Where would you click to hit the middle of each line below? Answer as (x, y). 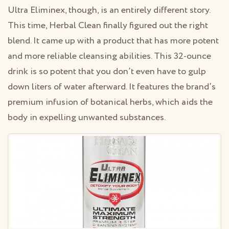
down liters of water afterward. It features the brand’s (112, 87)
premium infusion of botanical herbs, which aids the (110, 102)
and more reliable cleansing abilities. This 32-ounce (109, 56)
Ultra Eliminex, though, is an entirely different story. (109, 10)
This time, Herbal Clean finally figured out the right (108, 26)
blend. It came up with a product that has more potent (113, 41)
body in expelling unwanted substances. (87, 118)
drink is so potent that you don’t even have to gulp (107, 72)
